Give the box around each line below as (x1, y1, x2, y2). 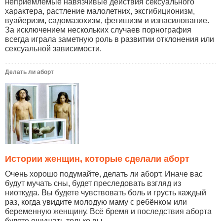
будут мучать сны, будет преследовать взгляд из (5, 179, 181, 188)
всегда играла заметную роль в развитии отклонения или (5, 35, 214, 43)
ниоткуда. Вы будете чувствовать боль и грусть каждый (5, 188, 206, 197)
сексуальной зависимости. (5, 44, 102, 53)
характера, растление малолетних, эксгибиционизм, (5, 6, 195, 15)
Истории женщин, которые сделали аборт (5, 154, 189, 164)
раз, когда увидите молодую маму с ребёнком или (5, 198, 187, 207)
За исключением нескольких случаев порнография (5, 25, 191, 34)
